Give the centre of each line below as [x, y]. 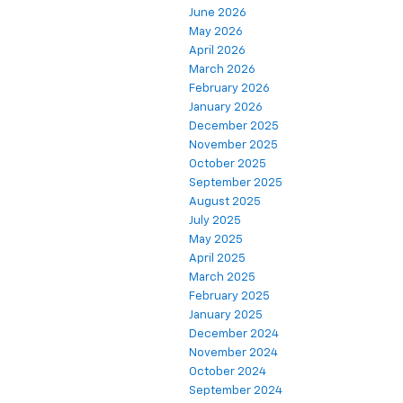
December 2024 [234, 335]
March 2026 [222, 70]
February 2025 [229, 297]
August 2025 [225, 202]
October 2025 [228, 165]
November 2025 [233, 146]
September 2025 [236, 184]
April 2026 [217, 51]
